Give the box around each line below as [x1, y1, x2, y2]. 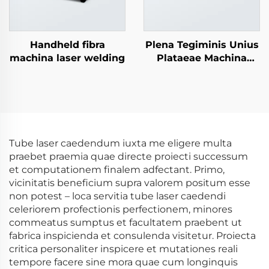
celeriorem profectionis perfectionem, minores [9, 204, 232, 215]
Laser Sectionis [163, 65, 240, 77]
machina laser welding [10, 52, 125, 64]
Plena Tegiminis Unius [145, 39, 259, 50]
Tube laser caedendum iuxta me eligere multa [9, 138, 232, 149]
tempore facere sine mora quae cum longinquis [9, 256, 238, 268]
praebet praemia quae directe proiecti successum [9, 151, 248, 162]
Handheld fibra [29, 39, 105, 50]
